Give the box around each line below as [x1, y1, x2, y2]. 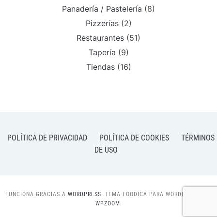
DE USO [94, 145, 118, 155]
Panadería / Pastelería [62, 4, 142, 14]
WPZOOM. [95, 200, 122, 207]
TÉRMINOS [181, 133, 215, 142]
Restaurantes [77, 33, 124, 43]
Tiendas [86, 62, 115, 72]
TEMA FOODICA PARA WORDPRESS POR [105, 191, 212, 198]
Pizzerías [85, 18, 119, 28]
